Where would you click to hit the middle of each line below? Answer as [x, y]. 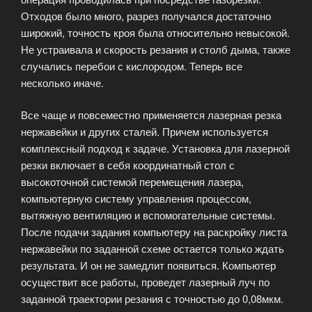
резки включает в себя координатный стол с [128, 165]
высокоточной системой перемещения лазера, [132, 181]
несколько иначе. [62, 82]
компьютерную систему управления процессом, [136, 198]
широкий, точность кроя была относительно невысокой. [155, 32]
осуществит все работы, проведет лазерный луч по [145, 282]
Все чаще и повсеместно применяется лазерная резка [151, 115]
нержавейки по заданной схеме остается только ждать [153, 248]
